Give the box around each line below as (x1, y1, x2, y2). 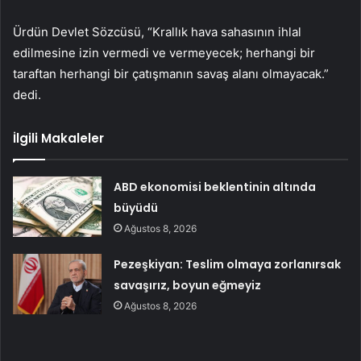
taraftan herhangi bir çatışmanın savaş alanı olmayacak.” (13, 66, 329, 82)
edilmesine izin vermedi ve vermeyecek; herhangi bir (13, 45, 315, 61)
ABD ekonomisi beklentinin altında (114, 179, 317, 196)
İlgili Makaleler (13, 130, 104, 147)
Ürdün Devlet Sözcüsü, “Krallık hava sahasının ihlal (13, 24, 301, 40)
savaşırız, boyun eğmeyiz (114, 277, 262, 294)
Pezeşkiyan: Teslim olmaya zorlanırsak (114, 256, 342, 273)
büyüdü (114, 200, 159, 217)
